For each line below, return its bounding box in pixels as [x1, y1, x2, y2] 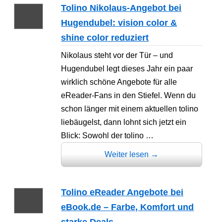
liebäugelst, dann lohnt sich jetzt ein [61, 117, 187, 126]
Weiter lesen [105, 150, 151, 159]
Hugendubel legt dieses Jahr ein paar [61, 64, 193, 73]
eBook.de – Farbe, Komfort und [61, 202, 194, 212]
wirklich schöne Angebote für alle [61, 77, 177, 86]
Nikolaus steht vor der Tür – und [61, 51, 173, 59]
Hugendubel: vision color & [61, 18, 177, 28]
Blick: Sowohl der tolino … [61, 131, 154, 140]
